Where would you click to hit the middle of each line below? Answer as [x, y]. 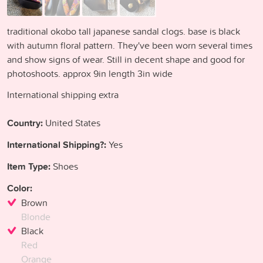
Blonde [36, 216]
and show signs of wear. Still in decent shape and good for [126, 59]
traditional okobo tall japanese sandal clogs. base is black [124, 31]
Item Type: [29, 166]
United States [72, 122]
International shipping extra [63, 94]
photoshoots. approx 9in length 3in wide [90, 73]
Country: [25, 123]
